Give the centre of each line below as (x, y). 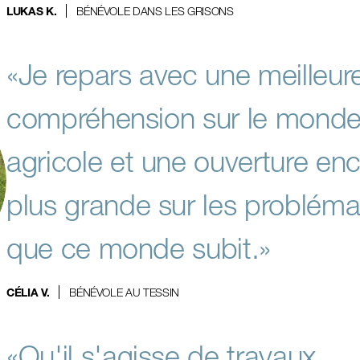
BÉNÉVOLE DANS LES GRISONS (155, 11)
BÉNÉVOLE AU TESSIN (124, 292)
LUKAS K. (32, 13)
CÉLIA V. (28, 294)
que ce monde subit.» (143, 248)
